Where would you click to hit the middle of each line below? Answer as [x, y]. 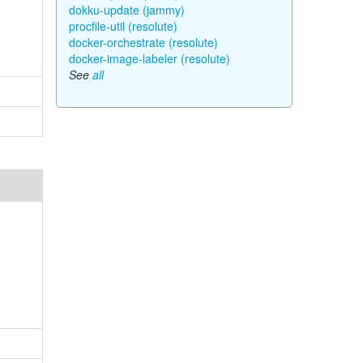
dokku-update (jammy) [126, 10]
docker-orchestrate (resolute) [143, 42]
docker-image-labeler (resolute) [149, 58]
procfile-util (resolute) [123, 26]
